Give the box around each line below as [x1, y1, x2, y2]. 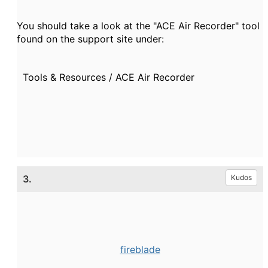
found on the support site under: [17, 33, 164, 45]
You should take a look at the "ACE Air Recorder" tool [17, 20, 260, 32]
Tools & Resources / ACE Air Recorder [17, 71, 194, 83]
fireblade [120, 243, 160, 255]
